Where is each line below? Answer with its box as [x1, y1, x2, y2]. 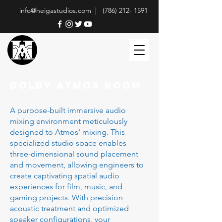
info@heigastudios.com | [19, 6, 103, 15]
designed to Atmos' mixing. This [10, 127, 125, 137]
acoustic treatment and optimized [10, 204, 129, 213]
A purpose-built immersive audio [10, 106, 126, 115]
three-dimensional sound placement [10, 149, 138, 159]
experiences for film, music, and [10, 182, 122, 191]
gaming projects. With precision [10, 193, 123, 202]
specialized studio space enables [10, 138, 126, 148]
